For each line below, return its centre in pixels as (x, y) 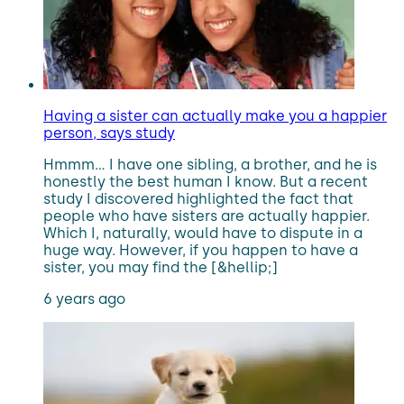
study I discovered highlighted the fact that (198, 199)
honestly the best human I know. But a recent (206, 182)
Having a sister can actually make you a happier (215, 116)
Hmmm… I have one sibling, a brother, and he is (210, 165)
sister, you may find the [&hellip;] (161, 267)
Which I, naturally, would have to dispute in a (203, 233)
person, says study (109, 133)
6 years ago (84, 299)
